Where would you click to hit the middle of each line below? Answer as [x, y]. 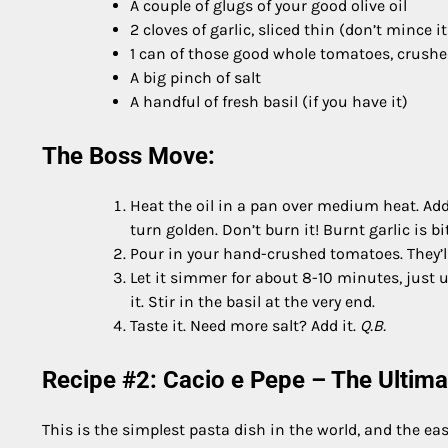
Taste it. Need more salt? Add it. [245, 325]
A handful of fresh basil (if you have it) [269, 102]
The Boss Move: [128, 156]
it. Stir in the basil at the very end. [252, 301]
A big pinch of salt [195, 78]
